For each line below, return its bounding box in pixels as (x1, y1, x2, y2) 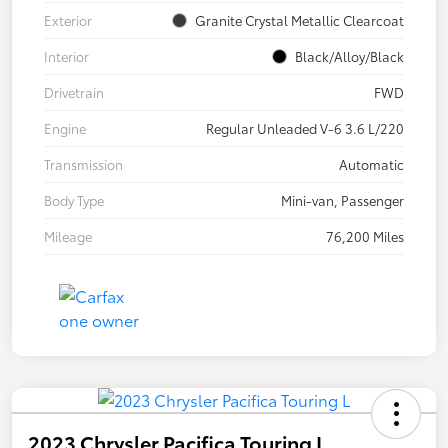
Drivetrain (44, 82, 104, 101)
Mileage (44, 226, 92, 245)
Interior (44, 46, 89, 65)
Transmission (44, 154, 123, 173)
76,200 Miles (326, 226, 404, 245)
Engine (44, 118, 86, 137)
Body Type (44, 190, 104, 209)
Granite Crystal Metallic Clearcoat (195, 10, 404, 29)
